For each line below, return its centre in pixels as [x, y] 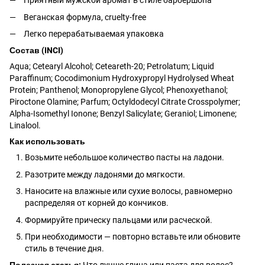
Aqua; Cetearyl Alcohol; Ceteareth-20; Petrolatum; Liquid [112, 67]
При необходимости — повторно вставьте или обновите [132, 236]
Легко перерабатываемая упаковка [94, 33]
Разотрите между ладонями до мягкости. [105, 174]
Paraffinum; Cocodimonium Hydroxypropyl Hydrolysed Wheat [122, 78]
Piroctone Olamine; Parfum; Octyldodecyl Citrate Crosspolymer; [125, 102]
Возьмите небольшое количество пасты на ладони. [125, 158]
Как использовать [47, 142]
